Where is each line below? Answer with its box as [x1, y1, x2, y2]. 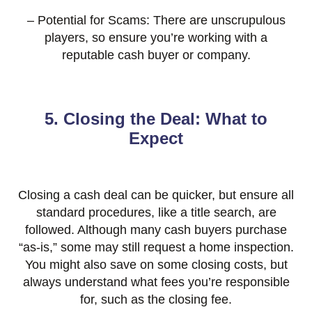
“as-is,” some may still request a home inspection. [18, 240, 294, 255]
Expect [129, 129, 183, 148]
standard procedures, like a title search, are [36, 205, 276, 220]
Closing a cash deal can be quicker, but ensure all [18, 188, 294, 203]
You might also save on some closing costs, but [24, 258, 288, 272]
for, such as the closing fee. [80, 292, 232, 307]
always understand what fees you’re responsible [22, 275, 290, 290]
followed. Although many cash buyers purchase [25, 223, 287, 237]
